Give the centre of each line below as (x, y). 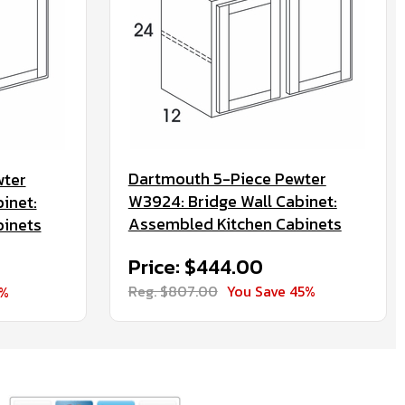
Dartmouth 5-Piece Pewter (227, 179)
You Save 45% (271, 291)
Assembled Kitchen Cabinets (235, 224)
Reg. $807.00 (173, 291)
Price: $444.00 (195, 267)
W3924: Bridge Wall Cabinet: (232, 201)
